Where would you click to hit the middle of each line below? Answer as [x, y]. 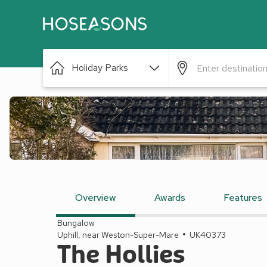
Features [243, 198]
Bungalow [76, 223]
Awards [170, 198]
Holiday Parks [100, 68]
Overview [96, 198]
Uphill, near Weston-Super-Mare [118, 235]
